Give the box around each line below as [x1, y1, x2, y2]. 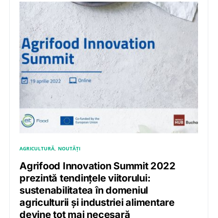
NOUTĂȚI [58, 145, 81, 152]
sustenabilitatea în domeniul [19, 184, 148, 196]
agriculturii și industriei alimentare [19, 196, 175, 208]
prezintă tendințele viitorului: [19, 172, 151, 184]
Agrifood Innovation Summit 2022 [19, 160, 176, 172]
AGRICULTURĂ [19, 145, 54, 152]
